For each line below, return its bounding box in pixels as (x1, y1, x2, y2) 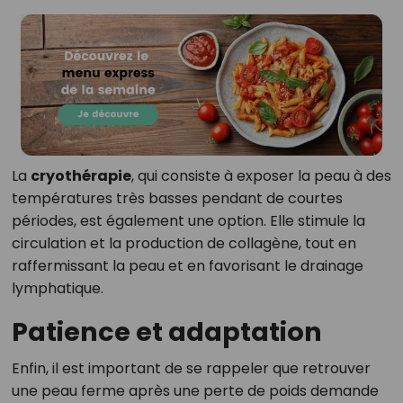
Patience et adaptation (11, 314, 322, 351)
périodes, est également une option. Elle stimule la (11, 210, 365, 232)
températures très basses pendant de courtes (11, 188, 343, 210)
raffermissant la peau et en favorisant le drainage (11, 255, 363, 277)
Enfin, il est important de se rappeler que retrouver (11, 358, 371, 380)
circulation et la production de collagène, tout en (11, 233, 356, 255)
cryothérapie (30, 166, 131, 187)
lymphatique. (11, 278, 103, 300)
